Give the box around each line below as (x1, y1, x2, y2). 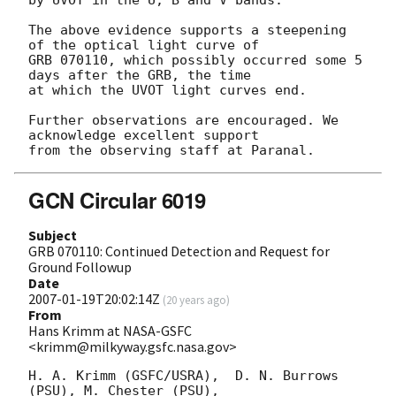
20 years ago (166, 292, 226, 307)
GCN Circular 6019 (28, 184, 206, 215)
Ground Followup (28, 257, 132, 276)
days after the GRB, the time (28, 66, 259, 83)
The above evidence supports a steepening (28, 21, 346, 38)
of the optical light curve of (28, 36, 267, 53)
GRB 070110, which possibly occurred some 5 (28, 51, 362, 68)
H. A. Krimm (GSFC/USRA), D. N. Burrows (28, 367, 339, 384)
